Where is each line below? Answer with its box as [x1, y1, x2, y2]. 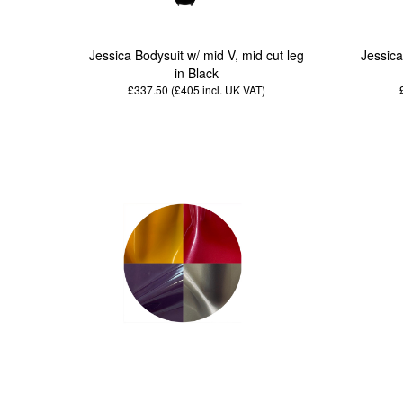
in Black [174, 64, 219, 83]
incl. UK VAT [199, 82, 262, 98]
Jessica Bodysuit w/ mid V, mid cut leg [88, 46, 304, 65]
